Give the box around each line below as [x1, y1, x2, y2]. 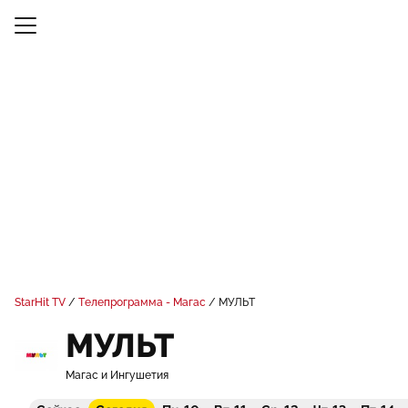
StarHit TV [15, 296, 66, 309]
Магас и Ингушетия [66, 369, 168, 382]
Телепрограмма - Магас [78, 296, 206, 309]
